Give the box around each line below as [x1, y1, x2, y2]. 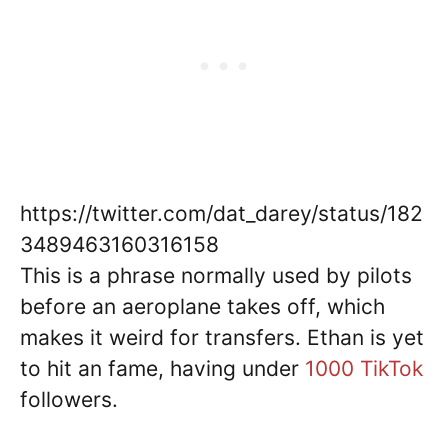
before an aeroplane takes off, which [20, 293, 385, 319]
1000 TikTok [305, 355, 423, 381]
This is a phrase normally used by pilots [20, 262, 412, 288]
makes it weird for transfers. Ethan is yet [20, 324, 424, 350]
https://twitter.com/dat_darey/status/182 [20, 200, 423, 226]
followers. [20, 386, 118, 412]
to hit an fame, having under [20, 355, 305, 381]
